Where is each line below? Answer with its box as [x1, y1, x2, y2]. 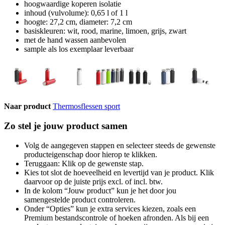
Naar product [4, 102, 51, 111]
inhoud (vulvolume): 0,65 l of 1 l [24, 9, 128, 18]
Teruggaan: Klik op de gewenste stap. [24, 159, 144, 168]
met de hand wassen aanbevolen [24, 36, 126, 45]
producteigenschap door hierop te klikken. [24, 150, 157, 159]
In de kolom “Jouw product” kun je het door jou [24, 186, 176, 195]
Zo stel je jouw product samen [4, 121, 128, 132]
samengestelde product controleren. [24, 195, 136, 204]
